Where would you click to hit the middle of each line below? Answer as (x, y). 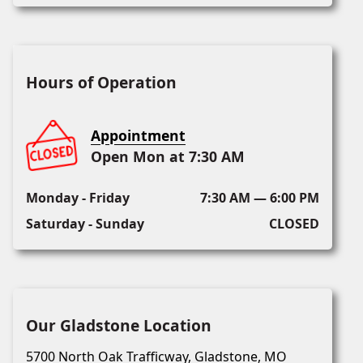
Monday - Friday (78, 198)
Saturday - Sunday (85, 224)
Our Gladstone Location (119, 326)
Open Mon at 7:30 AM (168, 157)
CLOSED (294, 224)
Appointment (138, 136)
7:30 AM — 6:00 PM (259, 198)
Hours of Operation (101, 83)
